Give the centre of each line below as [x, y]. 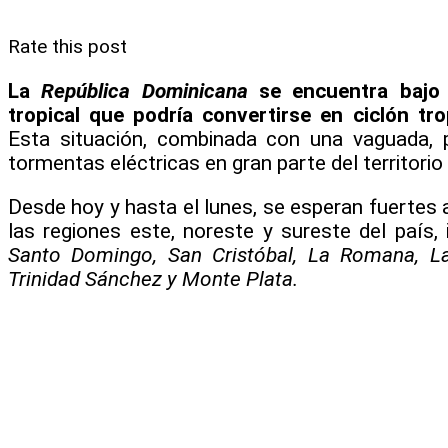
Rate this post [67, 46]
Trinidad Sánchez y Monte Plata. [153, 279]
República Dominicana [144, 90]
